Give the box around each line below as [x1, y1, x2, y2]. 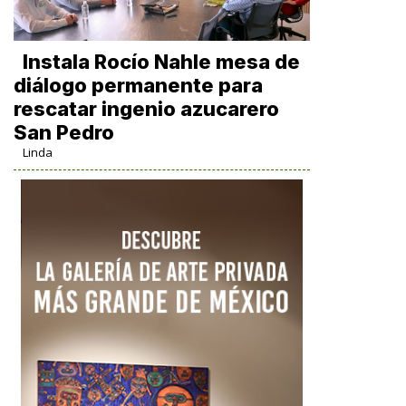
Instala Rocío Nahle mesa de [22, 50, 300, 73]
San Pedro [13, 121, 114, 144]
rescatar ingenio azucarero [13, 97, 279, 121]
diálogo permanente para [13, 73, 263, 97]
